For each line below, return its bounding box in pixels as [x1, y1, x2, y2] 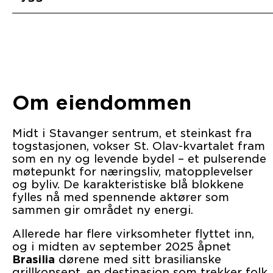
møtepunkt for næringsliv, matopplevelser [12, 165, 253, 179]
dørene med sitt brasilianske [55, 253, 221, 266]
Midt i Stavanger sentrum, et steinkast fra [12, 127, 252, 140]
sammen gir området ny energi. [12, 204, 193, 217]
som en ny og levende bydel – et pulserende [12, 152, 266, 166]
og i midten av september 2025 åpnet [12, 240, 231, 253]
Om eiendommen [12, 91, 191, 115]
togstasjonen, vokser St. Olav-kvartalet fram [12, 140, 265, 153]
